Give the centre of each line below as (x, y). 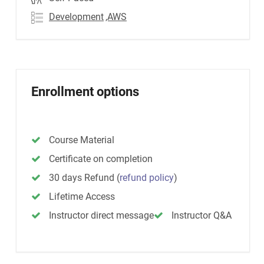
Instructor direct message (101, 215)
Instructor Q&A (202, 215)
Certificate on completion (101, 159)
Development (76, 17)
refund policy (147, 178)
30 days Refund (83, 178)
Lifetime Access (82, 197)
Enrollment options (85, 92)
